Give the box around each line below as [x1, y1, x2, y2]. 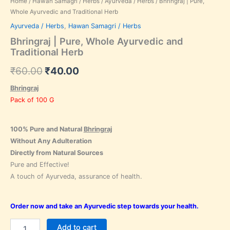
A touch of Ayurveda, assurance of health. [10, 172, 142, 181]
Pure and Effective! [10, 161, 69, 169]
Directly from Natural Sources [10, 149, 103, 157]
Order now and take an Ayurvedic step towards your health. [10, 202, 199, 210]
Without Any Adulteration [10, 137, 92, 145]
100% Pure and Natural [10, 125, 84, 133]
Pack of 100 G [10, 96, 54, 104]
